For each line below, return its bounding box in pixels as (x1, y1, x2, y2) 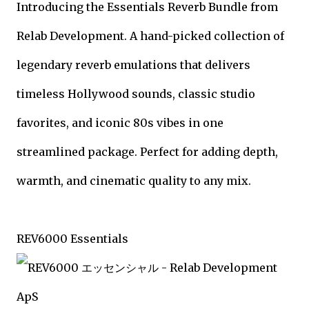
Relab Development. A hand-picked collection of (17, 29, 284, 43)
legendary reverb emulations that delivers (17, 58, 250, 72)
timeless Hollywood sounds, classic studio (17, 87, 255, 101)
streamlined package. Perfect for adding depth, (17, 145, 278, 159)
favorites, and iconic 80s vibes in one (17, 116, 223, 130)
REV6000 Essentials (17, 232, 128, 246)
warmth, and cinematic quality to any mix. (17, 174, 251, 188)
